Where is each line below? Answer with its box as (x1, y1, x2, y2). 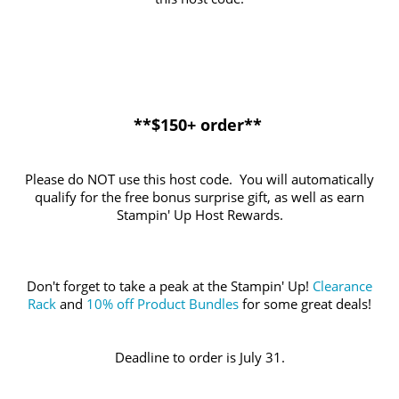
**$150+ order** (133, 114, 262, 136)
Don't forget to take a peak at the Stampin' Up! (27, 277, 313, 297)
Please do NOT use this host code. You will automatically (25, 170, 374, 190)
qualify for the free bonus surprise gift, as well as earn (35, 188, 364, 208)
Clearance (313, 277, 372, 297)
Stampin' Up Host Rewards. (116, 206, 283, 225)
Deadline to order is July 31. (114, 348, 285, 368)
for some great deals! (239, 295, 371, 314)
